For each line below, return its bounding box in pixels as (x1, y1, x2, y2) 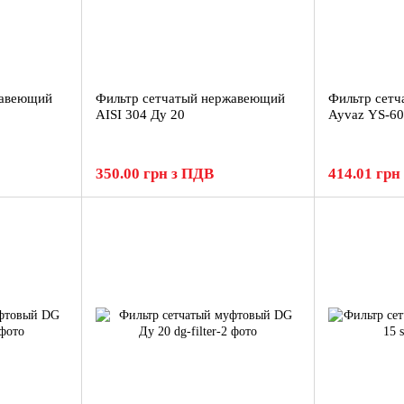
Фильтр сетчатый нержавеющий (96, 91, 285, 106)
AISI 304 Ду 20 (96, 107, 185, 122)
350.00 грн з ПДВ (96, 165, 214, 182)
